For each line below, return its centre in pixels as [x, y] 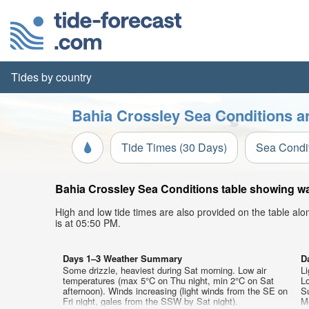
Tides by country [51, 77]
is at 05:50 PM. [88, 223]
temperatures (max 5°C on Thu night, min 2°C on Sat [168, 280]
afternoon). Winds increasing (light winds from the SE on [175, 291]
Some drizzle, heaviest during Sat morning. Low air [165, 270]
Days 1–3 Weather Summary [122, 258]
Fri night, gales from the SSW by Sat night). [150, 301]
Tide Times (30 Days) [174, 147]
